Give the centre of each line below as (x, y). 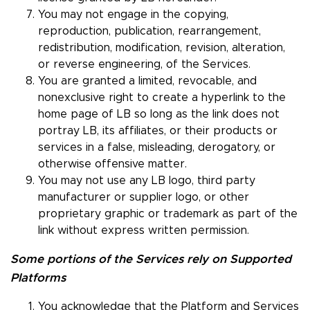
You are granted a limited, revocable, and (147, 81)
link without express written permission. (144, 231)
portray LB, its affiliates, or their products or (158, 131)
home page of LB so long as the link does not (159, 115)
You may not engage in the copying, (133, 15)
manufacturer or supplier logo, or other (144, 198)
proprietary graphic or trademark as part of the (168, 214)
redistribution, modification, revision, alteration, (162, 48)
